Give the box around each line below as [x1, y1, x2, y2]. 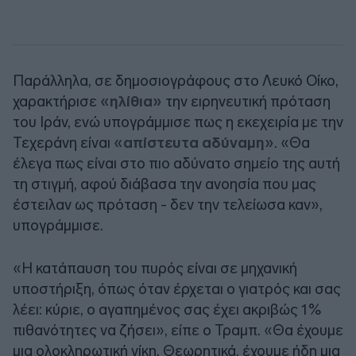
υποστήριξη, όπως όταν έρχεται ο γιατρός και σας [13, 279, 341, 298]
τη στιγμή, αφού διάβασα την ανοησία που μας [13, 174, 316, 193]
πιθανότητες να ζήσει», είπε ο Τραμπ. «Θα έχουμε [13, 320, 343, 339]
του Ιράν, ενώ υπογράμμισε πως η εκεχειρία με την [13, 112, 343, 131]
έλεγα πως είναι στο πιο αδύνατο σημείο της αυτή [13, 153, 340, 172]
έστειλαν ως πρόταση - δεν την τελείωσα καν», [13, 195, 323, 214]
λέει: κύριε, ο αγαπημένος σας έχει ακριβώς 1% [13, 300, 322, 319]
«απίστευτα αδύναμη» [110, 133, 274, 152]
